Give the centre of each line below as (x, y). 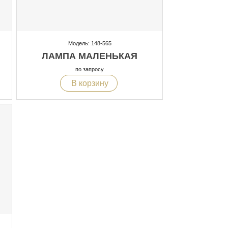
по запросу (90, 69)
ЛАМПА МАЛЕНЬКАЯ (90, 56)
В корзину (89, 83)
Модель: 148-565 (90, 44)
